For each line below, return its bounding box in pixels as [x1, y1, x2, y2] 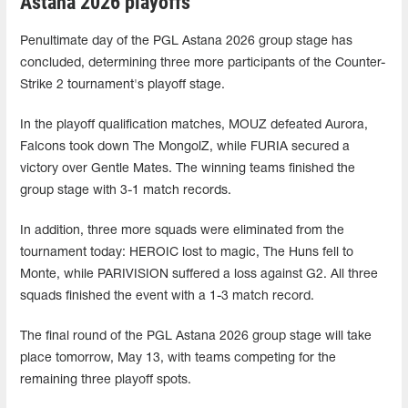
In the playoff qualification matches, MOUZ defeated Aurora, [20, 118, 368, 131]
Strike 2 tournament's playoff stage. [20, 78, 225, 91]
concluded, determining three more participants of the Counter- [20, 56, 385, 69]
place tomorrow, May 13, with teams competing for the [20, 352, 336, 364]
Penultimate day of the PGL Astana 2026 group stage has [20, 35, 352, 47]
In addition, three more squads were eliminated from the [20, 224, 344, 237]
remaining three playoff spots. [20, 373, 191, 386]
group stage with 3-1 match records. [20, 184, 231, 197]
